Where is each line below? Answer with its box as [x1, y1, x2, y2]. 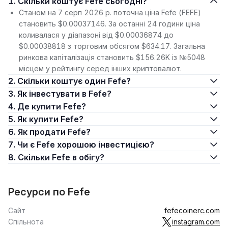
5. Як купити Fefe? [17, 114, 83, 124]
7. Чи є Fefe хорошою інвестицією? [17, 139, 154, 150]
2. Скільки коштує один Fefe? [17, 76, 131, 86]
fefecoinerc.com [164, 206, 220, 215]
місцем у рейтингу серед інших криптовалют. [19, 64, 182, 73]
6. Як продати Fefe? [18, 127, 91, 137]
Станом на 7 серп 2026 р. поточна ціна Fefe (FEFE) [19, 8, 201, 17]
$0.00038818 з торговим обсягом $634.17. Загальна [19, 42, 205, 50]
